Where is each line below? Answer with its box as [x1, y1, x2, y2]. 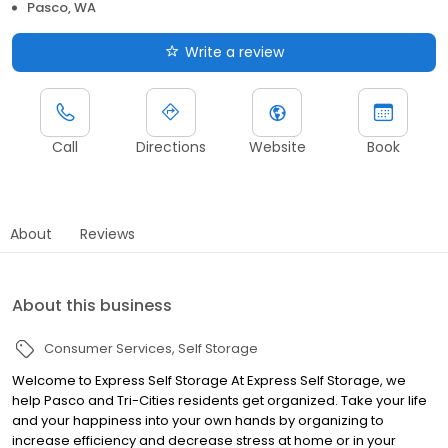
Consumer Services [44, 338, 172, 358]
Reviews [80, 223, 135, 244]
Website [248, 136, 306, 157]
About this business [12, 293, 172, 317]
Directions [136, 136, 206, 157]
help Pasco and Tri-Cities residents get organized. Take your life [12, 390, 427, 410]
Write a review [184, 41, 284, 62]
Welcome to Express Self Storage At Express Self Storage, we [12, 370, 406, 390]
